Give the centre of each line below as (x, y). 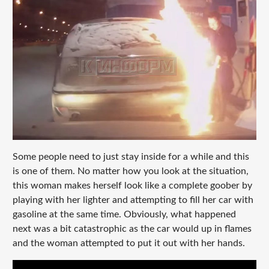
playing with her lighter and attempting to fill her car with (133, 200)
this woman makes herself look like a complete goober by (132, 186)
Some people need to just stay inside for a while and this (131, 157)
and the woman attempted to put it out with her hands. (130, 243)
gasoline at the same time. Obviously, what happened (124, 215)
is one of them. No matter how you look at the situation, (130, 171)
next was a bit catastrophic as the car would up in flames (132, 229)
